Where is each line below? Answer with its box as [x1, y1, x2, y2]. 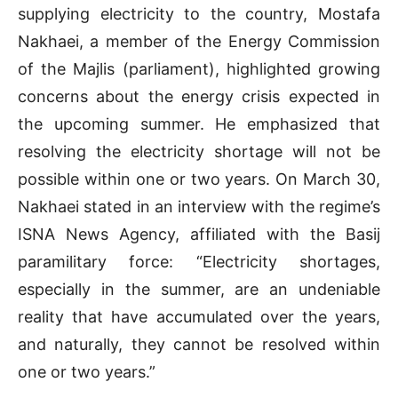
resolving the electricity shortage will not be [18, 141, 380, 161]
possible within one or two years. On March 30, [18, 169, 380, 188]
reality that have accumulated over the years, [18, 306, 380, 326]
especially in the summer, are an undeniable [18, 279, 380, 298]
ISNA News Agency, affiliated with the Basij [18, 224, 380, 243]
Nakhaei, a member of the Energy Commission [18, 31, 380, 51]
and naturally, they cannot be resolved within [18, 334, 380, 354]
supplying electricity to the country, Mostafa [18, 4, 380, 23]
